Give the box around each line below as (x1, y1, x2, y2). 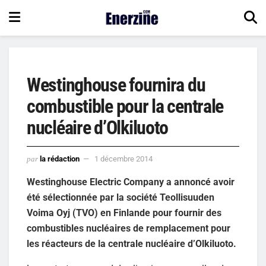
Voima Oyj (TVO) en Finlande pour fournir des (27, 207, 221, 218)
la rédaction (40, 154, 80, 163)
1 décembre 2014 (94, 154, 153, 163)
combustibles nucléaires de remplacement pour (27, 222, 230, 234)
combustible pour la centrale (27, 95, 224, 118)
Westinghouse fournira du (27, 74, 205, 96)
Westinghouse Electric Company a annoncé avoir (27, 176, 235, 188)
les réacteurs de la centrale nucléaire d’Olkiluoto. (27, 237, 236, 249)
